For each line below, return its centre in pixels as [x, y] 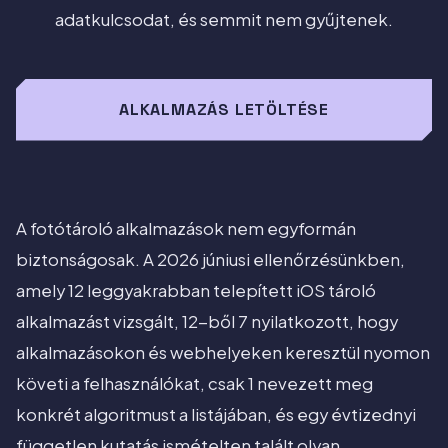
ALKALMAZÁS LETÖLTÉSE [224, 109]
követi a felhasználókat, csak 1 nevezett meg [194, 384]
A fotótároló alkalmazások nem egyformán [186, 229]
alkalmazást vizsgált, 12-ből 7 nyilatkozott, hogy [207, 322]
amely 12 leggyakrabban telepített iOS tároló [196, 291]
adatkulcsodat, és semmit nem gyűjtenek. [224, 19]
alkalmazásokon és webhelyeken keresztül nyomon [223, 353]
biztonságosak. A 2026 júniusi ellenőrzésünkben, [210, 260]
